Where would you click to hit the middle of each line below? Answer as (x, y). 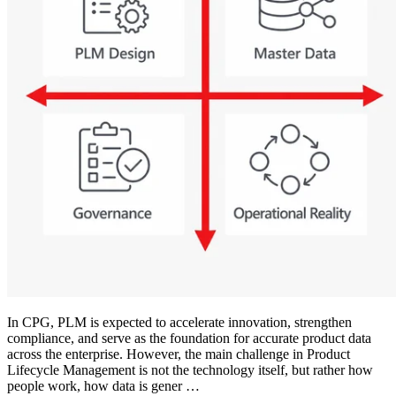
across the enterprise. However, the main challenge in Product (179, 354)
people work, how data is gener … (103, 385)
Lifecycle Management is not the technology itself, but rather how (190, 369)
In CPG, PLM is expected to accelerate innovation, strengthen (179, 322)
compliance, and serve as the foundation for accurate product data (189, 338)
